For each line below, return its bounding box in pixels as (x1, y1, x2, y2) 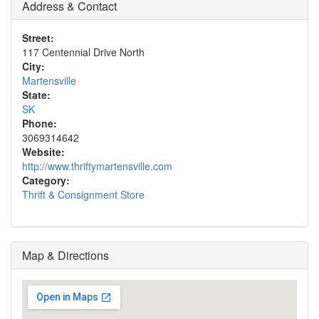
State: (22, 88, 51, 102)
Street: (22, 31, 54, 45)
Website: (22, 145, 65, 159)
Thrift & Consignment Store (22, 187, 145, 202)
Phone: (22, 116, 57, 130)
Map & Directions (22, 247, 109, 263)
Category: (22, 173, 70, 187)
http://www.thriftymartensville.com (22, 159, 172, 173)
